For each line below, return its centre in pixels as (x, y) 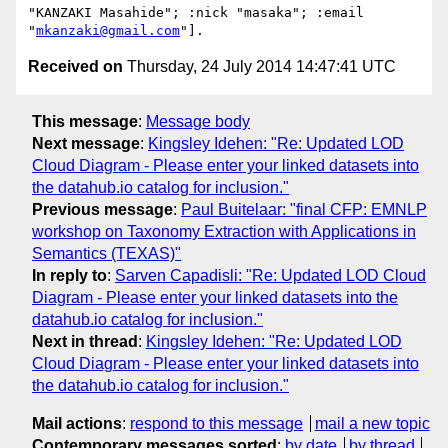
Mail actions (77, 423)
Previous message (102, 209)
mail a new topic (372, 423)
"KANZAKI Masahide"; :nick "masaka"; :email (196, 13)
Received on (75, 67)
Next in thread (85, 341)
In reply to (69, 275)
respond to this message (216, 423)
